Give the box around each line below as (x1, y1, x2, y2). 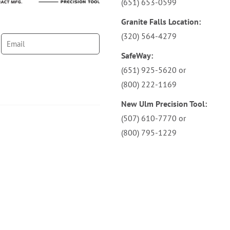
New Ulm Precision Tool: (121, 98, 207, 109)
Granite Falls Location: (121, 16, 201, 27)
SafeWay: (121, 50, 154, 61)
